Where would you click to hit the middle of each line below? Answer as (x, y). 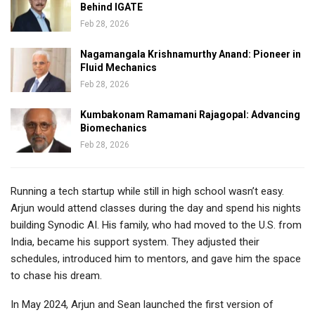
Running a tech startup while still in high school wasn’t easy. (147, 191)
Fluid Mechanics (118, 67)
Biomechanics (114, 128)
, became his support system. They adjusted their (146, 242)
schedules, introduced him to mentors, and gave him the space (156, 258)
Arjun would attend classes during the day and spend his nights (156, 208)
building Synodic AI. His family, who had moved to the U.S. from (156, 225)
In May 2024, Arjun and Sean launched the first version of (142, 304)
